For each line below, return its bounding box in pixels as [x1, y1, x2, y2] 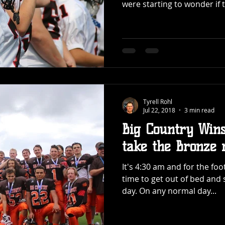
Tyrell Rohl [143, 97, 172, 105]
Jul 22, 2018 [143, 106, 175, 115]
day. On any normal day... [122, 185, 216, 197]
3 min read [184, 106, 214, 115]
